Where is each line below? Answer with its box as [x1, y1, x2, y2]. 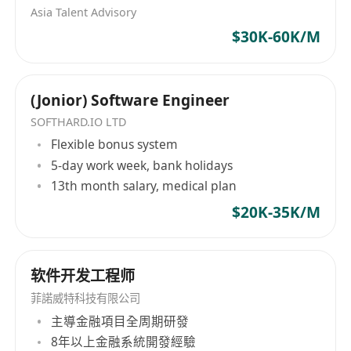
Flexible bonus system [51, 136, 179, 154]
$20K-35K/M [231, 201, 320, 223]
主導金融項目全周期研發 [51, 312, 190, 330]
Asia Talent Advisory [31, 4, 137, 20]
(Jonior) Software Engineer [31, 89, 230, 110]
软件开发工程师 [31, 265, 136, 286]
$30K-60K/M [231, 27, 320, 48]
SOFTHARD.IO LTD [31, 114, 127, 129]
